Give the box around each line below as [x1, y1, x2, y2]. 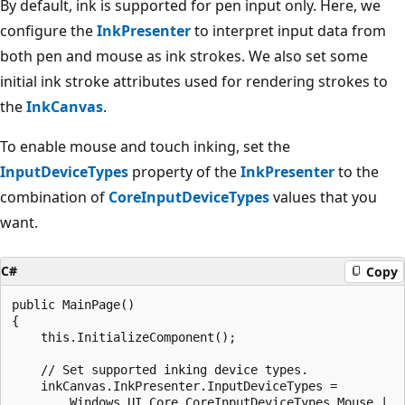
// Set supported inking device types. [12, 363, 308, 378]
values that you [269, 187, 377, 208]
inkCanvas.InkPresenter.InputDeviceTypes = [12, 379, 337, 394]
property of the [128, 162, 240, 183]
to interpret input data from [191, 21, 386, 42]
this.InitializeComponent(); [12, 330, 236, 345]
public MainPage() [12, 297, 135, 313]
